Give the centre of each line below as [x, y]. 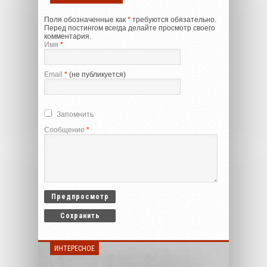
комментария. [68, 36]
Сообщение [65, 130]
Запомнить [75, 114]
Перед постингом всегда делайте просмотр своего [130, 28]
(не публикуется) [97, 74]
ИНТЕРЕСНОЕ [74, 248]
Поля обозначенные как [86, 19]
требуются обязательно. [173, 19]
